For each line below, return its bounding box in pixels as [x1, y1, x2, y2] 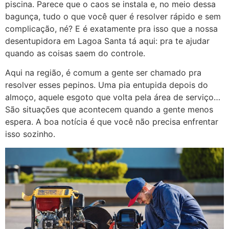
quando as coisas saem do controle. [5, 48, 145, 58]
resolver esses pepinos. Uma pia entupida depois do [5, 80, 208, 90]
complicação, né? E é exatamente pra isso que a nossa [5, 24, 218, 34]
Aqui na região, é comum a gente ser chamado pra [5, 67, 201, 78]
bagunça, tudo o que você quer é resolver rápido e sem [5, 11, 221, 21]
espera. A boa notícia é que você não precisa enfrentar [5, 117, 218, 127]
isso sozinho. [5, 129, 55, 140]
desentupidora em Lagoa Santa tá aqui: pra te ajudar [5, 36, 210, 46]
